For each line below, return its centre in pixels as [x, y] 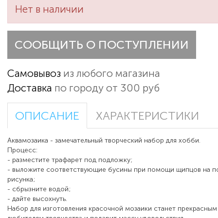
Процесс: [22, 150]
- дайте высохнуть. [37, 199]
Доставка [30, 88]
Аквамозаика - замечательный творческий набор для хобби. [104, 141]
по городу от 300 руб [106, 88]
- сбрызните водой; [39, 189]
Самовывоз [34, 73]
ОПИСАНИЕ [47, 116]
